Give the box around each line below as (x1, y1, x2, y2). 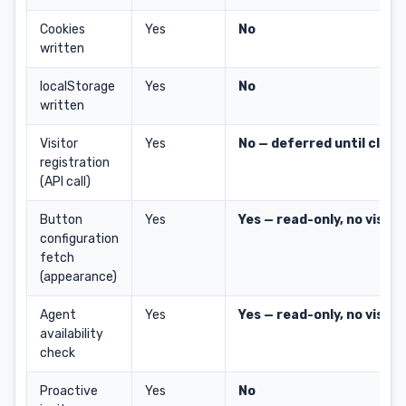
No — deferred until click (238, 136, 399, 151)
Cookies (40, 22, 85, 37)
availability (40, 326, 103, 342)
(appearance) (40, 269, 117, 285)
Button (40, 212, 82, 227)
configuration (40, 231, 119, 246)
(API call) (40, 174, 91, 189)
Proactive (40, 383, 98, 399)
